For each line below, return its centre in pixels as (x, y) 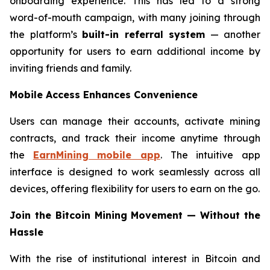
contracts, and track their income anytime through (135, 138)
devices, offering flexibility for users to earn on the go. (135, 189)
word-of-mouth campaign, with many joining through (135, 17)
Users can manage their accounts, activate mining (135, 121)
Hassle (27, 232)
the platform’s (46, 34)
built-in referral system (143, 34)
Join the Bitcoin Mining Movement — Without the (135, 215)
